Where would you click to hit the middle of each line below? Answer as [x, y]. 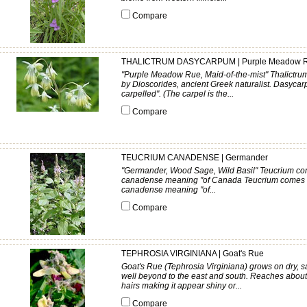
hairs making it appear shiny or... [182, 286]
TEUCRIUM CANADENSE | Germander [195, 158]
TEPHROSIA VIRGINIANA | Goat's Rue [193, 254]
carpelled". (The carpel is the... [177, 94]
